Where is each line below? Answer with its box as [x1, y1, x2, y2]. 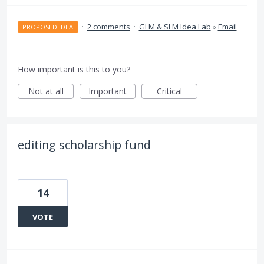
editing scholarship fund [18, 137, 151, 153]
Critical [157, 85, 182, 97]
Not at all [28, 85, 64, 97]
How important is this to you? [18, 64, 130, 75]
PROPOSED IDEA [22, 22, 74, 32]
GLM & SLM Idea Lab [138, 21, 211, 32]
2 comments [87, 21, 130, 32]
